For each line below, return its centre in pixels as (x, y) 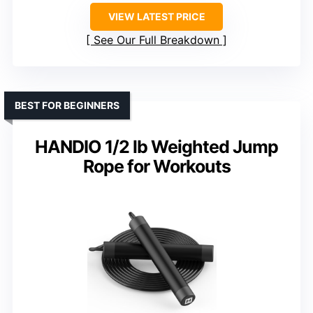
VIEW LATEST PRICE (156, 17)
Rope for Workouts (156, 167)
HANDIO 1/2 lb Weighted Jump (156, 147)
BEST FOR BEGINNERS (67, 105)
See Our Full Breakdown (156, 40)
